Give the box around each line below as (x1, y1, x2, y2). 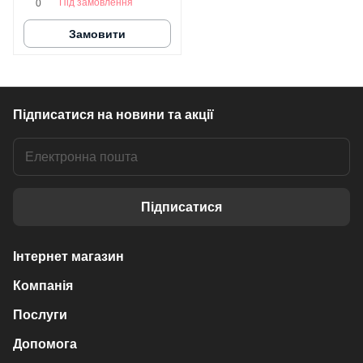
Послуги (13, 308, 67, 322)
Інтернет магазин (13, 250, 124, 263)
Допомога (13, 337, 77, 351)
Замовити (69, 27, 126, 41)
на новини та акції (97, 108, 214, 122)
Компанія (13, 279, 73, 293)
